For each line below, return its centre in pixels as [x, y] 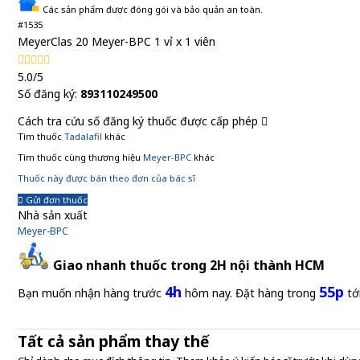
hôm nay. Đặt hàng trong [250, 293]
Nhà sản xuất [53, 215]
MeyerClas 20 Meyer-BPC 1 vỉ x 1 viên [117, 41]
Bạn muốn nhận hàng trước [91, 293]
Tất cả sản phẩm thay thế [113, 342]
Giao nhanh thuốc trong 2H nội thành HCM [189, 265]
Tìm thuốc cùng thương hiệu [80, 157]
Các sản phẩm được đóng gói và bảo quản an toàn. [151, 9]
